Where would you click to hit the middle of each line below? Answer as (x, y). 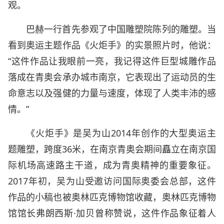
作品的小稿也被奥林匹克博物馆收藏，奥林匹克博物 (112, 197)
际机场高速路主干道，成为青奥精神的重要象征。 (112, 165)
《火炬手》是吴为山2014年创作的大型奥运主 (121, 133)
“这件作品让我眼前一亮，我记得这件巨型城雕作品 (112, 61)
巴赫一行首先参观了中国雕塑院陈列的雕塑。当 (121, 29)
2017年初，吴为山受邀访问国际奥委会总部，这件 (112, 181)
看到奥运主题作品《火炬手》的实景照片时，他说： (112, 45)
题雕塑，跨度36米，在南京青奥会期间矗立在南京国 (112, 149)
